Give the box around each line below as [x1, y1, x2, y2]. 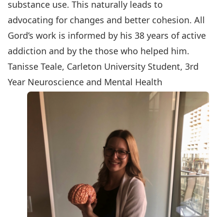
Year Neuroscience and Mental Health [8, 76, 162, 88]
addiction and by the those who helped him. [8, 45, 189, 57]
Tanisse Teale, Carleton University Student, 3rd [8, 61, 199, 72]
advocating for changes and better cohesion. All [8, 14, 205, 26]
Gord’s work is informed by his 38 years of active [8, 30, 206, 41]
